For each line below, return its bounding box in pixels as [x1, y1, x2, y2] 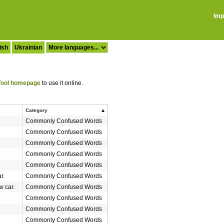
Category [25, 107, 47, 113]
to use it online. [40, 79, 83, 86]
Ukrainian [14, 44, 42, 51]
